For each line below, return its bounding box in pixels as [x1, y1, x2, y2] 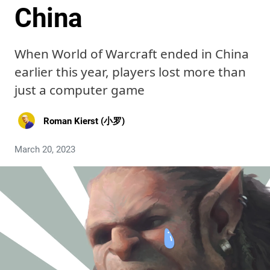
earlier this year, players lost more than [14, 63, 246, 80]
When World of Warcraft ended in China [14, 45, 249, 62]
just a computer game [14, 81, 145, 98]
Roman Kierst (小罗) [43, 115, 125, 127]
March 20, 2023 [14, 144, 75, 155]
